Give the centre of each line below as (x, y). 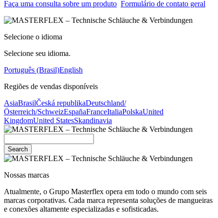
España (75, 111)
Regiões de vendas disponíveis (51, 86)
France (97, 111)
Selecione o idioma (33, 36)
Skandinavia (93, 120)
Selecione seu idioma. (37, 53)
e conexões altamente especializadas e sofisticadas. (81, 209)
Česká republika (61, 103)
